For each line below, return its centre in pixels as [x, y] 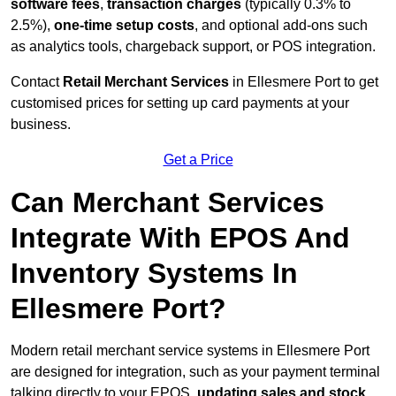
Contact [37, 82]
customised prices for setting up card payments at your [180, 103]
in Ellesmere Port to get [304, 82]
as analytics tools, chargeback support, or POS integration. [193, 47]
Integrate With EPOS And [180, 238]
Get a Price [198, 160]
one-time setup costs [124, 26]
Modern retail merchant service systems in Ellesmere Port [190, 351]
